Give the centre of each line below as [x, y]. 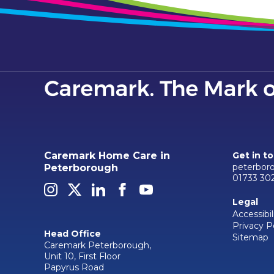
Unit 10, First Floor [82, 256]
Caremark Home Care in [107, 155]
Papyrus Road [74, 267]
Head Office [72, 233]
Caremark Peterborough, [98, 245]
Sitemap [250, 237]
